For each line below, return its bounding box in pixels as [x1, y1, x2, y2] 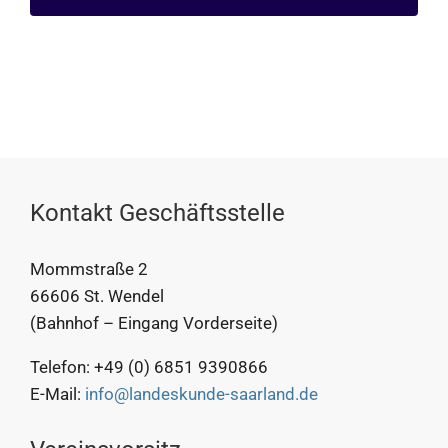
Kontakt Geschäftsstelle [29, 198, 285, 227]
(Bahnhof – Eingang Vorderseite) [29, 312, 278, 333]
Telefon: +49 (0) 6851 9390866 [29, 356, 268, 377]
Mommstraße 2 [29, 258, 148, 279]
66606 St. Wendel [29, 285, 164, 306]
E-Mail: [29, 383, 85, 404]
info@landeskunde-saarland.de [84, 383, 318, 404]
